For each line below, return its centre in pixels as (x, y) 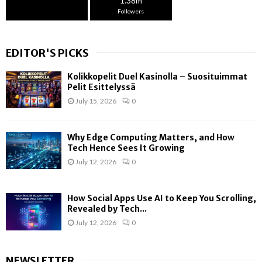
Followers (131, 11)
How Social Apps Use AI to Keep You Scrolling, (162, 199)
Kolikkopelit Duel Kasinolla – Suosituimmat (157, 76)
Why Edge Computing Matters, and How (151, 138)
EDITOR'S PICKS (47, 53)
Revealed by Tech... (107, 209)
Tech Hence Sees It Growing (126, 148)
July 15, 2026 (96, 101)
